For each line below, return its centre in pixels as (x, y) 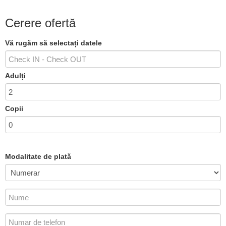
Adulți (15, 76)
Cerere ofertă (40, 23)
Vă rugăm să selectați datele (53, 43)
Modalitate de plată (38, 156)
